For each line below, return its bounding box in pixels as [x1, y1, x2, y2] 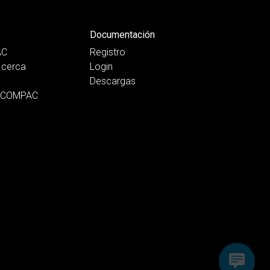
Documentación [90, 29, 155, 40]
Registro [90, 46, 126, 58]
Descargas [90, 75, 136, 87]
